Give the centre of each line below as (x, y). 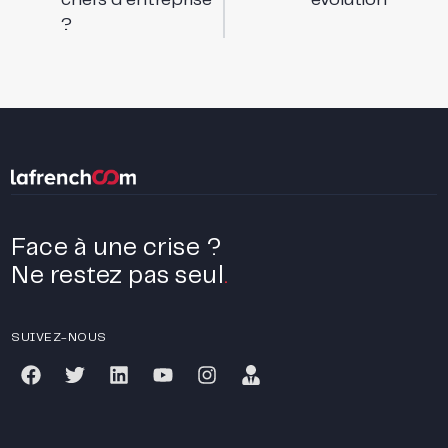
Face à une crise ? (116, 249)
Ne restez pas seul (118, 277)
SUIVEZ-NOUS (59, 338)
